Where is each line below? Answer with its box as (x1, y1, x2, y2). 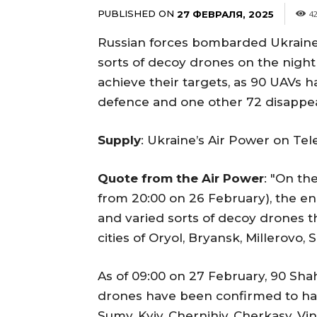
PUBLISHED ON (98, 7, 174, 19)
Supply (98, 132, 141, 147)
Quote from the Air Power (98, 171, 264, 185)
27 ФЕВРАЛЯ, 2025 (177, 8, 274, 20)
